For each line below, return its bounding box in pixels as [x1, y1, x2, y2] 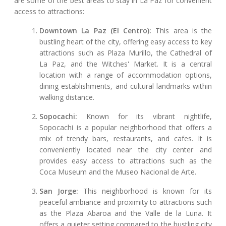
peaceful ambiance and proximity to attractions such [39, 197, 212, 207]
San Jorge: [39, 186, 79, 196]
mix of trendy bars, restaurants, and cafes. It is [39, 134, 212, 144]
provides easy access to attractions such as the [39, 156, 212, 166]
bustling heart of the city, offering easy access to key [39, 37, 212, 47]
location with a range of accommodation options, [39, 70, 212, 80]
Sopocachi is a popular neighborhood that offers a [39, 123, 212, 133]
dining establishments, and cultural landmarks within [39, 81, 212, 91]
